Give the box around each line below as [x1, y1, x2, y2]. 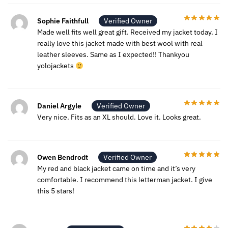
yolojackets [37, 61, 75, 71]
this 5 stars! [37, 186, 74, 196]
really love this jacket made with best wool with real [37, 39, 203, 48]
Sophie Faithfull [37, 16, 89, 26]
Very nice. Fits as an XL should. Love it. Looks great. [37, 112, 201, 122]
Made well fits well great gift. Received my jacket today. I [37, 27, 218, 37]
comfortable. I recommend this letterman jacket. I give [37, 175, 212, 185]
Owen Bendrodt [37, 153, 88, 162]
